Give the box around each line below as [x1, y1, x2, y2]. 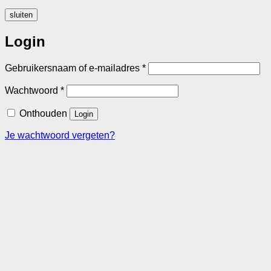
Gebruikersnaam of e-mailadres [5, 63, 142, 74]
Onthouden [19, 108, 67, 119]
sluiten [10, 10, 33, 20]
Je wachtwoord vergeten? [5, 130, 115, 141]
